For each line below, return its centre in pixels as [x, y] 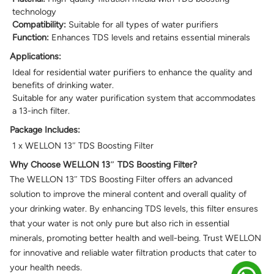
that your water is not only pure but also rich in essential [120, 224]
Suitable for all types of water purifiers [142, 25]
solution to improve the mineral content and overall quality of [128, 194]
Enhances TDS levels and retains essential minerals [150, 38]
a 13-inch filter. [41, 111]
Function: [31, 38]
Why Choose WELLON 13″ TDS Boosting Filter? [103, 165]
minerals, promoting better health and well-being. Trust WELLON [135, 238]
